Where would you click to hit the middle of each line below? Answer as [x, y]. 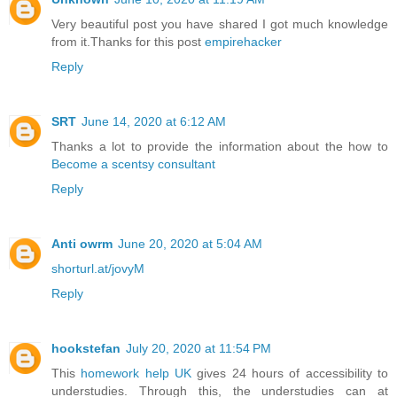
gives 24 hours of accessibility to [293, 374]
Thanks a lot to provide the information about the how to [220, 147]
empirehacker [243, 42]
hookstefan [86, 349]
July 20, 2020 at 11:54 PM [198, 349]
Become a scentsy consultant [133, 164]
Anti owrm [82, 244]
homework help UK [139, 374]
